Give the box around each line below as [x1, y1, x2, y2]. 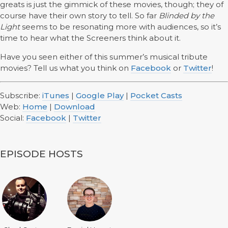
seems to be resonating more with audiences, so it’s [20, 22, 221, 32]
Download [54, 102, 95, 112]
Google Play [76, 91, 124, 101]
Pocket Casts [130, 91, 182, 101]
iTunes [42, 91, 69, 101]
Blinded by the [159, 11, 214, 21]
